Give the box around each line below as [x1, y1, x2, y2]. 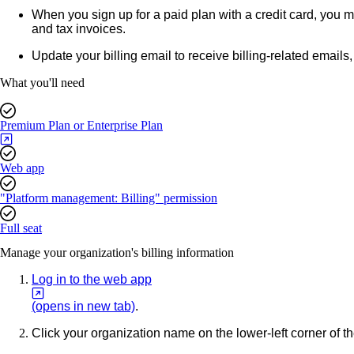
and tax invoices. [32, 21, 126, 36]
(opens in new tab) [32, 299, 135, 313]
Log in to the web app [32, 272, 152, 286]
